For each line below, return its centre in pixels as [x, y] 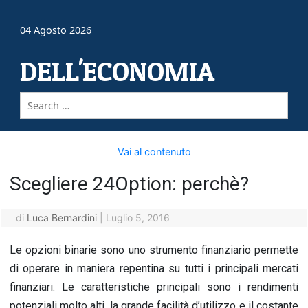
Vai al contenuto [154, 152]
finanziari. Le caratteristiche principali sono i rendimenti [154, 287]
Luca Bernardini [62, 218]
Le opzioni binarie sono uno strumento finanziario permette [154, 250]
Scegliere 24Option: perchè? [129, 184]
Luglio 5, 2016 [137, 218]
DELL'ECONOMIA [118, 71]
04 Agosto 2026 [56, 30]
